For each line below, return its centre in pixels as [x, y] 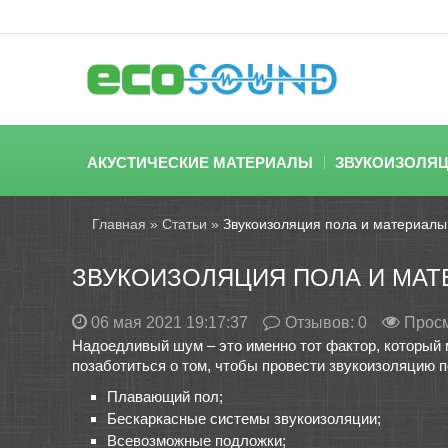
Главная [119, 224]
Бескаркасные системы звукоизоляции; [244, 418]
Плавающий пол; [165, 396]
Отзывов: [321, 322]
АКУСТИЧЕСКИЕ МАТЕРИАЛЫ [200, 162]
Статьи [184, 224]
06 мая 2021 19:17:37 [169, 322]
